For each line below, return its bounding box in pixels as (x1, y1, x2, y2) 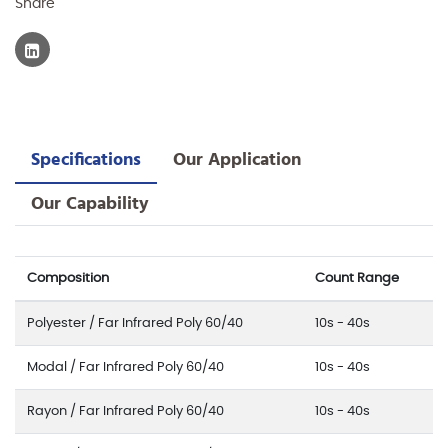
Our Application (173, 150, 301, 169)
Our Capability (31, 194, 149, 213)
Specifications (31, 150, 141, 169)
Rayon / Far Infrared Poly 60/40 (27, 404, 224, 418)
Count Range (315, 271, 399, 285)
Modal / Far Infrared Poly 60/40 (27, 360, 224, 374)
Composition (27, 271, 109, 285)
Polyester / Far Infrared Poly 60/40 (27, 316, 243, 330)
